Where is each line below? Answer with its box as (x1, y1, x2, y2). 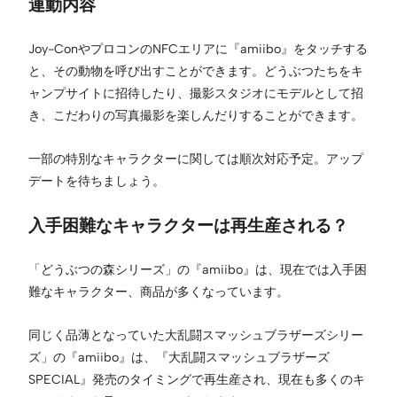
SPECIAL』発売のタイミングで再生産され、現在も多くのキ (28, 370, 365, 387)
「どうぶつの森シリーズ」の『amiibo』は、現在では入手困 (28, 261, 367, 277)
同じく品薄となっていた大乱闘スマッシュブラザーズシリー (28, 326, 363, 343)
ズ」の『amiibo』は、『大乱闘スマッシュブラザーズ (28, 348, 330, 365)
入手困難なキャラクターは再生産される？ (28, 214, 348, 236)
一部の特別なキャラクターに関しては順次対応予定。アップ (28, 150, 363, 167)
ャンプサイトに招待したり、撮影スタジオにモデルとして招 (28, 84, 363, 101)
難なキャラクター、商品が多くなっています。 (28, 283, 289, 300)
